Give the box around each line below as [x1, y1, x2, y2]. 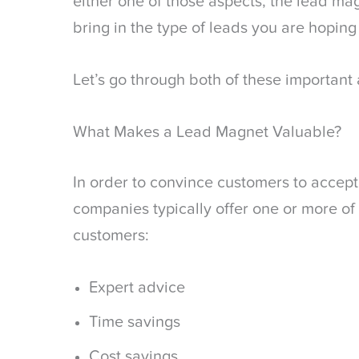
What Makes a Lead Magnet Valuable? [73, 123, 341, 141]
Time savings [89, 313, 180, 331]
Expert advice [89, 279, 185, 296]
